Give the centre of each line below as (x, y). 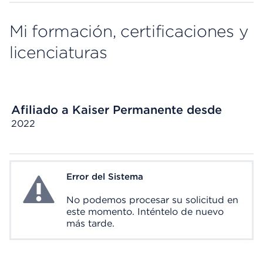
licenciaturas (58, 52)
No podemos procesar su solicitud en (152, 200)
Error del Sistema (105, 177)
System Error (50, 178)
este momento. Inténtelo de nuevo (145, 212)
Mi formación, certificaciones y (129, 31)
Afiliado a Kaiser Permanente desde (117, 110)
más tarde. (90, 223)
